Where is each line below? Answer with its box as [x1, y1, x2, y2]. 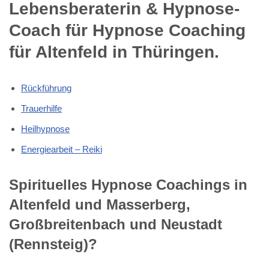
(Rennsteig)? [9, 235, 97, 252]
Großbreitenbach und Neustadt [9, 216, 222, 232]
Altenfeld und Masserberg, [9, 196, 190, 213]
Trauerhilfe [21, 103, 62, 113]
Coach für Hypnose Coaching [9, 20, 246, 40]
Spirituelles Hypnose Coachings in [9, 176, 247, 193]
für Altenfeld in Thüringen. [9, 42, 219, 61]
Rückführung [21, 82, 71, 93]
